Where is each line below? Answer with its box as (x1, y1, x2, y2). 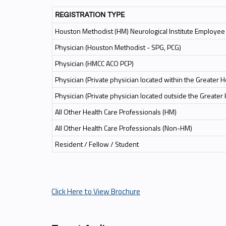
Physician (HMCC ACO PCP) (55, 58, 134, 69)
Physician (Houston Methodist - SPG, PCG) (55, 42, 181, 53)
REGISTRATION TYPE (55, 11, 125, 19)
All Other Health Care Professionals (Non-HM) (55, 123, 194, 134)
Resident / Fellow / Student (55, 139, 139, 150)
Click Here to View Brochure (51, 185, 140, 197)
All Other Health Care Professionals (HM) (55, 106, 178, 118)
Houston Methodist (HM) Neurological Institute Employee (55, 26, 225, 37)
